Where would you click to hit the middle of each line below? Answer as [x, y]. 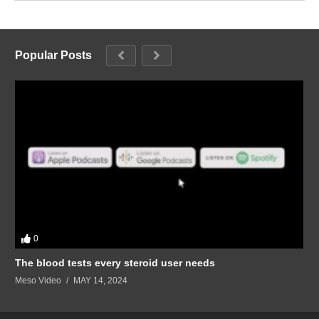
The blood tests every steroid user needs [115, 262]
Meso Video [38, 280]
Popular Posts [53, 55]
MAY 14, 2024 [100, 280]
